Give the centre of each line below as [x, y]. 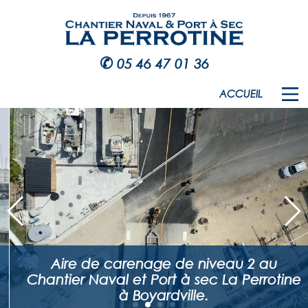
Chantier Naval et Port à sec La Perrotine [154, 279]
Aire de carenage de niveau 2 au [154, 264]
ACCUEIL [241, 93]
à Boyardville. [154, 295]
